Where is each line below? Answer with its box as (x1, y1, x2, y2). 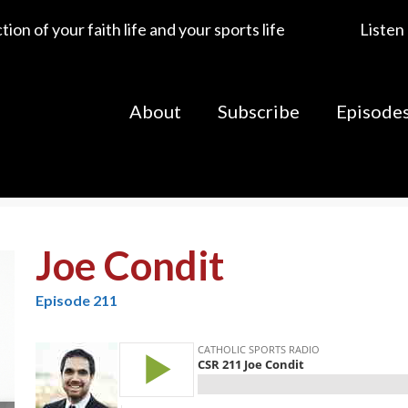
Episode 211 (36, 291, 118, 309)
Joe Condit (36, 241, 225, 289)
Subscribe (218, 100, 300, 122)
